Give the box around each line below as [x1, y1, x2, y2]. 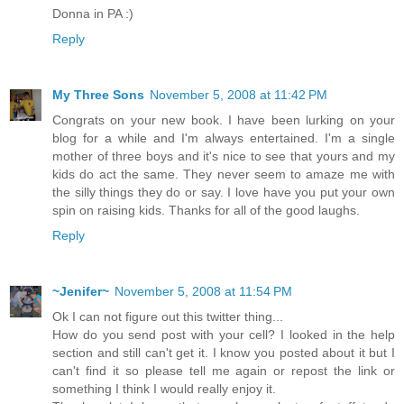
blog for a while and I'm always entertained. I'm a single [52, 130, 395, 145]
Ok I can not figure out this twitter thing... [52, 308, 283, 324]
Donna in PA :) [52, 5, 133, 21]
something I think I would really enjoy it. [52, 381, 276, 396]
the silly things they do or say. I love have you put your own [52, 184, 395, 199]
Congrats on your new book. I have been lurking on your [52, 112, 395, 127]
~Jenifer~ [52, 283, 109, 298]
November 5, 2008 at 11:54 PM [115, 283, 292, 298]
